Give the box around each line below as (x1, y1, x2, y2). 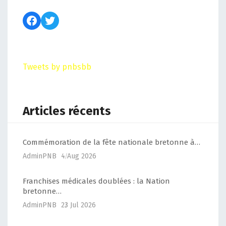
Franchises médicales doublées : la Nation (23, 177, 170, 186)
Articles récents (23, 104, 111, 119)
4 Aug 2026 (61, 151, 96, 160)
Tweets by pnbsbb (23, 62, 91, 72)
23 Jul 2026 (61, 201, 96, 210)
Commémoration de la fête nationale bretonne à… (23, 137, 200, 147)
